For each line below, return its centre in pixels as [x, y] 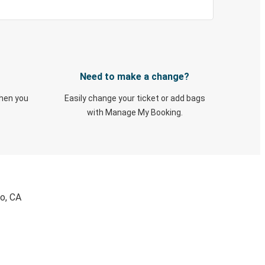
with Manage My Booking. [135, 112]
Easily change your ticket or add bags [135, 98]
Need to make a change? [135, 77]
